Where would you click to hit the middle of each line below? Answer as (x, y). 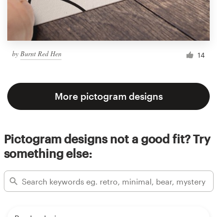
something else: (48, 154)
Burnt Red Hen (41, 54)
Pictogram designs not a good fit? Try (107, 139)
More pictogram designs (108, 96)
